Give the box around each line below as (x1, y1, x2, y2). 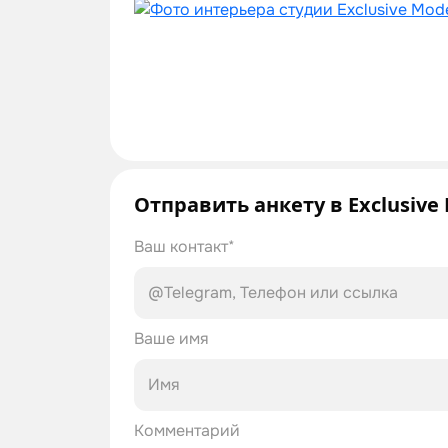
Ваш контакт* (134, 236, 235, 257)
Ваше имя (134, 328, 209, 349)
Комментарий (134, 420, 240, 441)
